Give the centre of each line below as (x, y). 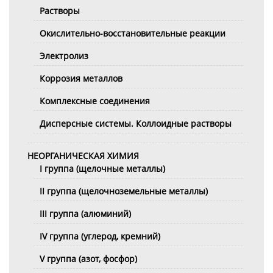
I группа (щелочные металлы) (102, 168)
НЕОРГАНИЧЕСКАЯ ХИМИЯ (83, 155)
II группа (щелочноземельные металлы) (124, 191)
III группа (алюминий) (85, 213)
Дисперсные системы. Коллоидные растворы (136, 123)
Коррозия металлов (81, 78)
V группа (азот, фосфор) (88, 258)
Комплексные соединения (95, 101)
